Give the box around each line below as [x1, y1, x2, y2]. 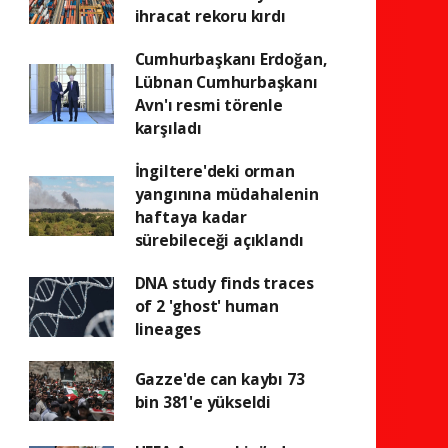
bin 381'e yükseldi [134, 391, 272, 413]
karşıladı [134, 117, 202, 139]
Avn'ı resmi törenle [134, 94, 283, 116]
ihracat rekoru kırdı [134, 5, 286, 27]
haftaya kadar [134, 206, 248, 228]
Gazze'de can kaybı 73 [134, 368, 305, 390]
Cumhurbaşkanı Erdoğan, [134, 48, 327, 70]
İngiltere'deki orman [134, 160, 295, 182]
